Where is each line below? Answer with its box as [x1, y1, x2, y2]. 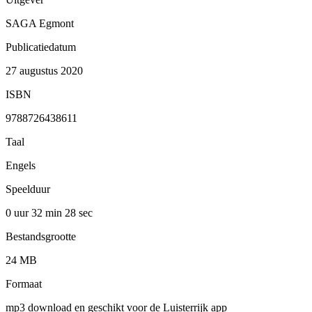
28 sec [65, 206, 93, 219]
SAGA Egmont [6, 17, 74, 29]
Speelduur [6, 182, 50, 195]
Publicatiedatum [6, 40, 76, 53]
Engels [6, 159, 36, 171]
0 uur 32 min [6, 206, 65, 219]
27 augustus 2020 [6, 64, 83, 77]
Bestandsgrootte [6, 230, 76, 242]
